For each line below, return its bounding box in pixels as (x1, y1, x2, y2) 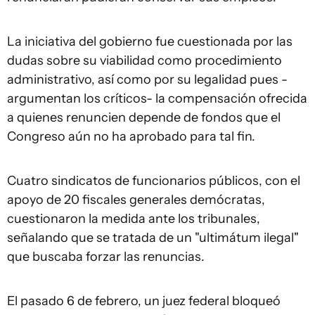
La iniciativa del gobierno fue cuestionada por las (7, 34, 292, 50)
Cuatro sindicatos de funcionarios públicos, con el (7, 173, 300, 189)
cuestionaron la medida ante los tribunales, (7, 211, 260, 227)
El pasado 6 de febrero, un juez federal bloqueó (7, 293, 281, 309)
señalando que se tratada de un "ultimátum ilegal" (7, 230, 299, 246)
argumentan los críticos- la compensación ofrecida (7, 91, 307, 107)
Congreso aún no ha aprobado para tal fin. (7, 129, 255, 145)
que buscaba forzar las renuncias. (7, 249, 205, 265)
